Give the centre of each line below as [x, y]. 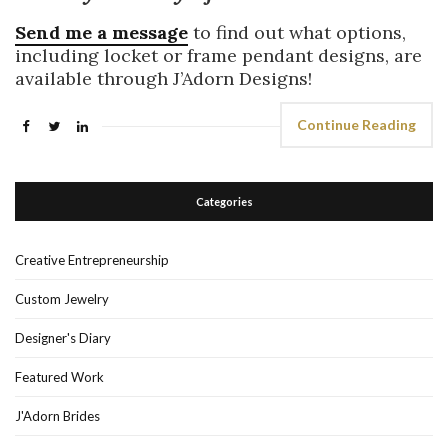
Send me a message [101, 32]
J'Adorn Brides [57, 415]
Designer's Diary [63, 337]
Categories [224, 201]
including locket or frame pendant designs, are [218, 55]
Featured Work [59, 376]
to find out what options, [297, 32]
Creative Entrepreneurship [92, 259]
